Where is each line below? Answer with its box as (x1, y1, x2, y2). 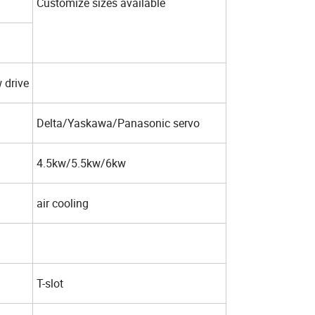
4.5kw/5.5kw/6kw (37, 155, 126, 172)
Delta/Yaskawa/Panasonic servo (37, 115, 202, 131)
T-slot (37, 276, 66, 292)
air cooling (37, 195, 91, 212)
